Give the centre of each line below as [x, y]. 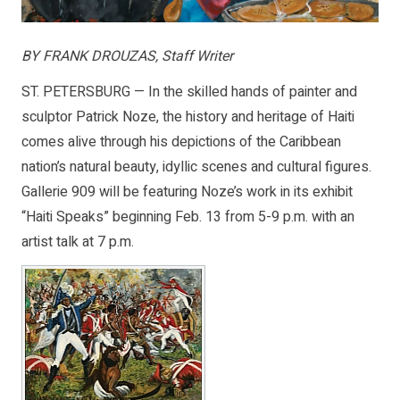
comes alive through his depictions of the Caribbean [181, 142]
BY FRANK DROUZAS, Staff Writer [127, 57]
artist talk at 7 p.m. [78, 242]
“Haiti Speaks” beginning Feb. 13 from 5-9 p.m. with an [188, 217]
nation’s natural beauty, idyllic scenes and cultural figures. [196, 167]
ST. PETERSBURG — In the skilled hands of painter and [189, 92]
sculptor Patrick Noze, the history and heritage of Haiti [188, 117]
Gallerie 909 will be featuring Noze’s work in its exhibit [187, 192]
